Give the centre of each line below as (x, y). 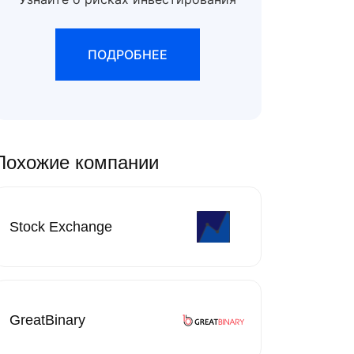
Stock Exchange (61, 226)
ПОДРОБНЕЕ (127, 55)
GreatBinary (47, 320)
